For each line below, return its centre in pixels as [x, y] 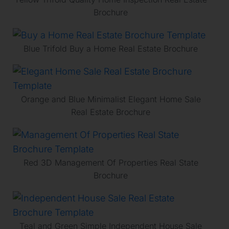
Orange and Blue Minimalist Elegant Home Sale [111, 99]
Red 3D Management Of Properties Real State [111, 162]
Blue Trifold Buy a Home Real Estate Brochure [111, 48]
